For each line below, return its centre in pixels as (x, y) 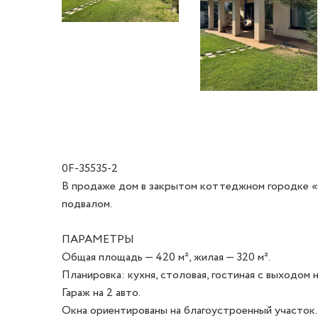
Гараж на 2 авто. (102, 292)
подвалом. (87, 204)
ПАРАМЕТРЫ (98, 239)
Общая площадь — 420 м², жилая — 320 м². (167, 257)
